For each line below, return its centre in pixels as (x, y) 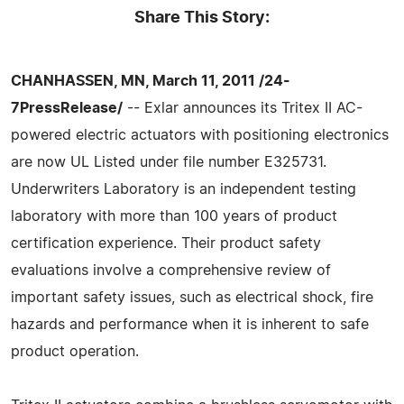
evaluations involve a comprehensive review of (171, 270)
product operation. (75, 351)
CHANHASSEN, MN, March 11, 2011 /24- (151, 81)
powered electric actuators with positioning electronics (200, 135)
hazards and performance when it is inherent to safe (190, 324)
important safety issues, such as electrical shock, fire (192, 297)
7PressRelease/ (67, 108)
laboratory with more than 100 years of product (174, 216)
